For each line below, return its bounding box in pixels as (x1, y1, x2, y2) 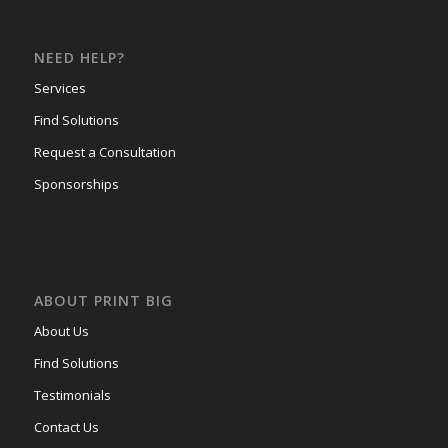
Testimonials (33, 386, 111, 405)
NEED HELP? (33, 48, 125, 67)
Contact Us (33, 418, 99, 437)
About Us (33, 322, 89, 341)
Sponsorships (33, 175, 119, 193)
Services (33, 79, 86, 97)
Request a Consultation (33, 143, 176, 161)
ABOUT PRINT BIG (33, 291, 173, 311)
